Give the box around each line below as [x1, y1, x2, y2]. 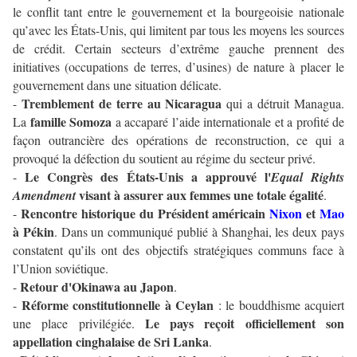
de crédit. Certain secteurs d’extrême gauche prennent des [13, 40, 344, 57]
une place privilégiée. [13, 315, 145, 332]
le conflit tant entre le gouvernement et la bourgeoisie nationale [13, 3, 344, 21]
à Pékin [13, 222, 54, 241]
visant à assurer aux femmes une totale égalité [79, 186, 324, 205]
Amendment [13, 186, 79, 205]
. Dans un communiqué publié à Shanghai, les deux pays [53, 223, 345, 241]
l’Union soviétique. [13, 260, 108, 277]
